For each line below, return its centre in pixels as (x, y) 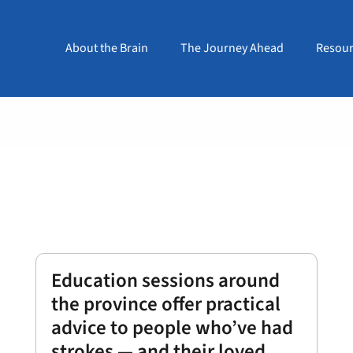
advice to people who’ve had (172, 328)
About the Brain (106, 48)
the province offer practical (165, 304)
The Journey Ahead (232, 48)
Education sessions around (165, 281)
